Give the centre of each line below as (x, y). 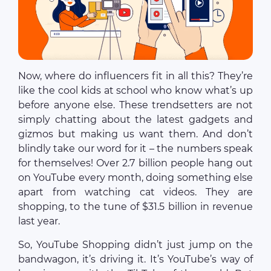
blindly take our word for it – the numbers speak (135, 148)
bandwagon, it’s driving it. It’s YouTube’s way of (135, 259)
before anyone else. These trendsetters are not (135, 105)
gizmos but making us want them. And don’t (135, 134)
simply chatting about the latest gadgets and (135, 119)
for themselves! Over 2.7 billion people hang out (135, 163)
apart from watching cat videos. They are (135, 192)
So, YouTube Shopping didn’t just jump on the (135, 244)
